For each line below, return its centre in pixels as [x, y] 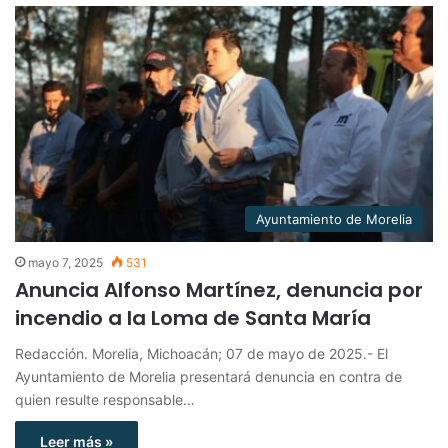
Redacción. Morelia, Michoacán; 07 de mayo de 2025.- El [201, 354]
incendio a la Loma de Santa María [193, 318]
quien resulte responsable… [105, 400]
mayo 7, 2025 [65, 263]
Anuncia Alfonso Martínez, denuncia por [219, 290]
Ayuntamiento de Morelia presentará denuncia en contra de [208, 377]
